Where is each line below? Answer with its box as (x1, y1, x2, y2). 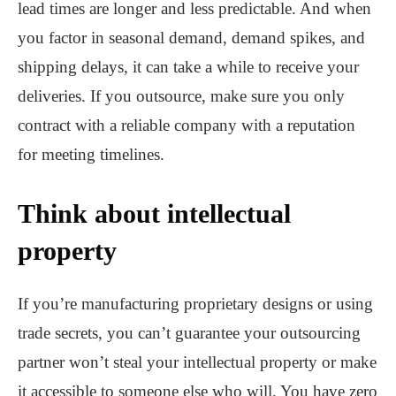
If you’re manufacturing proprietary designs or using (18, 294, 373, 314)
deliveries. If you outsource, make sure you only (18, 87, 345, 106)
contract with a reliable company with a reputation (18, 116, 355, 135)
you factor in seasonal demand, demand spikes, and (18, 28, 365, 48)
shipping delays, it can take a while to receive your (18, 57, 359, 77)
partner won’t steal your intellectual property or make (18, 353, 377, 372)
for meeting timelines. (18, 145, 164, 164)
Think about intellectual (18, 199, 291, 229)
